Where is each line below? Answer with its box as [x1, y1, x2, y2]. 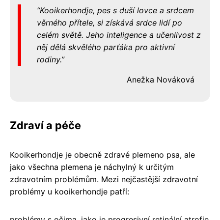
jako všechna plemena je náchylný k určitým [10, 162, 174, 172]
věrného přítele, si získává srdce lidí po [37, 17, 182, 27]
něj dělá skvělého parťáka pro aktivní [37, 42, 175, 52]
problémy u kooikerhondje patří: [10, 186, 129, 196]
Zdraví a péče [10, 118, 81, 132]
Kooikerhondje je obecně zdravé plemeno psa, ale [10, 149, 195, 160]
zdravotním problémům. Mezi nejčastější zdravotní [10, 174, 198, 184]
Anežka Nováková [127, 74, 194, 84]
